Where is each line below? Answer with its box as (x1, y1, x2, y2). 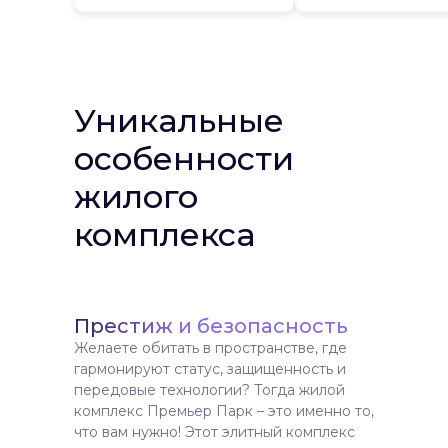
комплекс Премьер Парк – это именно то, (74, 402, 374, 420)
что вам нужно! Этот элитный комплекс (74, 423, 355, 441)
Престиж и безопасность (74, 314, 348, 338)
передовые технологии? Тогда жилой (74, 381, 345, 399)
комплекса (74, 215, 256, 254)
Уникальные (74, 101, 284, 140)
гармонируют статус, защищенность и (74, 360, 346, 378)
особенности (74, 139, 294, 178)
